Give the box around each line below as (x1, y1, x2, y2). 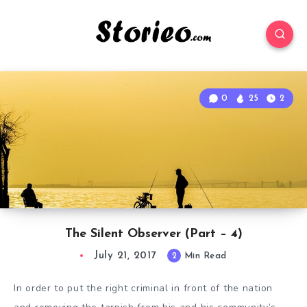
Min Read (181, 251, 227, 261)
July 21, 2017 (94, 251, 156, 262)
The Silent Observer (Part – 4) (64, 228, 243, 241)
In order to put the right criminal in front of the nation (14, 282, 273, 295)
